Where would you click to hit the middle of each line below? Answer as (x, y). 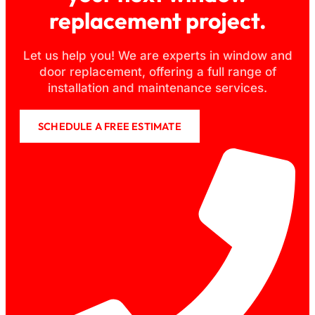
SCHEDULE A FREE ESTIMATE (110, 126)
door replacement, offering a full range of (157, 71)
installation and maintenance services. (157, 88)
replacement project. (157, 20)
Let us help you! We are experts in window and (157, 55)
